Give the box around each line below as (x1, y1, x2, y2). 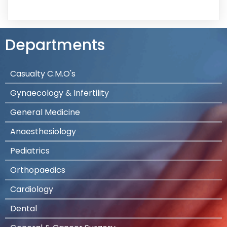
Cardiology (10, 183, 53, 196)
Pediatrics (10, 145, 50, 157)
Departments (5, 34, 105, 56)
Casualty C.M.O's (10, 68, 75, 80)
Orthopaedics (10, 164, 65, 176)
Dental (10, 203, 37, 215)
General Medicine (10, 106, 80, 119)
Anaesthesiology (10, 126, 76, 138)
